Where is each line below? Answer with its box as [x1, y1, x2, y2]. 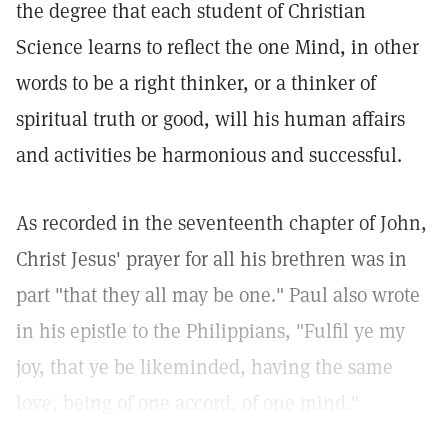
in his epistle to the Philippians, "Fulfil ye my [16, 318, 405, 344]
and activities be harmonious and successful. [16, 142, 402, 168]
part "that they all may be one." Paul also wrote [16, 282, 420, 308]
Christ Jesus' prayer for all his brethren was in [16, 246, 407, 272]
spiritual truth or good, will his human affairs [16, 106, 405, 132]
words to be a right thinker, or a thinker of [16, 70, 376, 96]
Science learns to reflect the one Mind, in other [16, 34, 419, 60]
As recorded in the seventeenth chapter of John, [16, 210, 427, 236]
